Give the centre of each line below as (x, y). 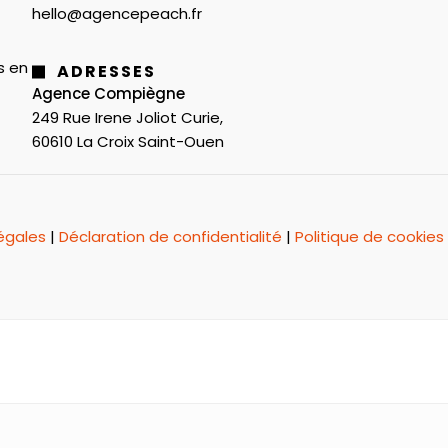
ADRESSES (106, 71)
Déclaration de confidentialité (170, 236)
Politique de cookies (369, 236)
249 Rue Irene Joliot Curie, (127, 117)
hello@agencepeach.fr (117, 13)
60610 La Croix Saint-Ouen (128, 141)
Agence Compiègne (108, 93)
